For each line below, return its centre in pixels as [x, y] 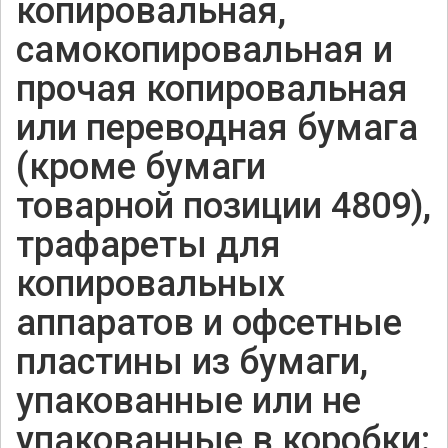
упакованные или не [188, 401]
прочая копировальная [212, 89]
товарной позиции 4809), [223, 206]
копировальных [150, 284]
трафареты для [148, 245]
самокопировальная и [204, 50]
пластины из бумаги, [192, 362]
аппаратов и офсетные [209, 323]
